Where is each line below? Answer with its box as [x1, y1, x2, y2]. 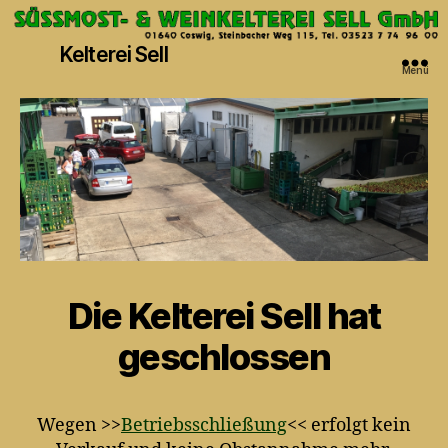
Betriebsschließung [121, 414, 287, 438]
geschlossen [117, 335, 331, 380]
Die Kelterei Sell [67, 294, 327, 339]
